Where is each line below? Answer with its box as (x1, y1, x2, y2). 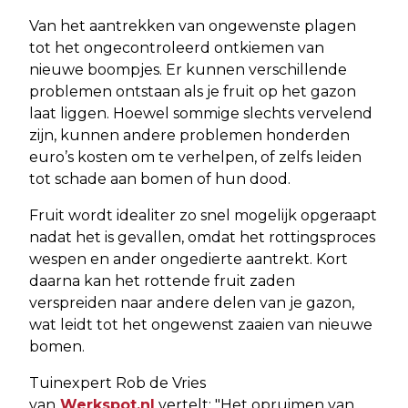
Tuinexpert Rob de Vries (29, 373, 206, 392)
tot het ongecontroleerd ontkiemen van (29, 38, 324, 56)
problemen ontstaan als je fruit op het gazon (29, 82, 356, 100)
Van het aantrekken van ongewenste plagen (29, 16, 356, 35)
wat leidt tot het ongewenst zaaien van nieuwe (29, 315, 372, 333)
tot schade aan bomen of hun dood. (29, 169, 291, 188)
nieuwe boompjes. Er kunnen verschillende (29, 60, 347, 78)
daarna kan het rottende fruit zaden (29, 271, 295, 290)
